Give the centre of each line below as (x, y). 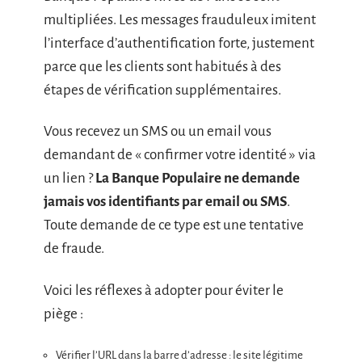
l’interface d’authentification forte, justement (179, 43)
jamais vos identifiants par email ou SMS (165, 202)
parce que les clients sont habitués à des (162, 66)
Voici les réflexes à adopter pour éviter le (164, 290)
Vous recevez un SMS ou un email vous (158, 132)
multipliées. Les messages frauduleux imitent (180, 19)
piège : (63, 314)
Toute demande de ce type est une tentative (174, 225)
